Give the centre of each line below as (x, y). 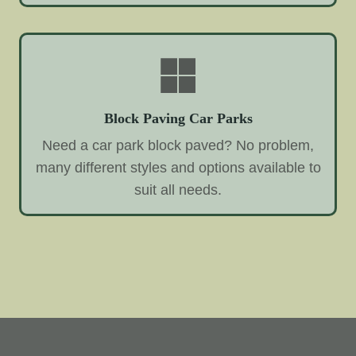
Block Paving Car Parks (178, 119)
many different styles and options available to (178, 168)
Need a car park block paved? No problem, (178, 146)
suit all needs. (178, 190)
